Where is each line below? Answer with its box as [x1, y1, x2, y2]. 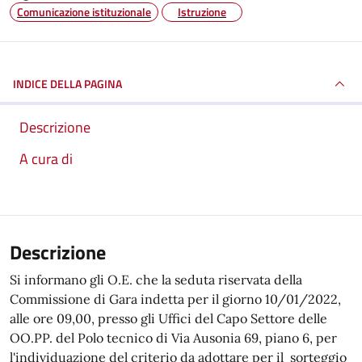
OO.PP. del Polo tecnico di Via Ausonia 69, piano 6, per [10, 330, 337, 346]
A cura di [19, 148, 73, 170]
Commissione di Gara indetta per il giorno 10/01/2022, [10, 291, 341, 307]
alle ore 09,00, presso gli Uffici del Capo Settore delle [10, 310, 327, 326]
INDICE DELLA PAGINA [13, 75, 122, 92]
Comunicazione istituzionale [17, 3, 151, 20]
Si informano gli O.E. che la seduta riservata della [10, 271, 302, 288]
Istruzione [178, 3, 226, 20]
